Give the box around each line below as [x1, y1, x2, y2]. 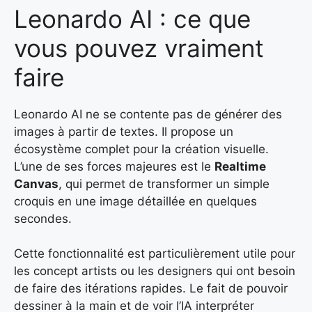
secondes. [14, 211, 72, 226]
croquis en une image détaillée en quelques [14, 194, 257, 208]
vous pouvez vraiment [14, 33, 264, 63]
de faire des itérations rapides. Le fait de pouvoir [14, 281, 288, 296]
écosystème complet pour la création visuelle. [14, 141, 269, 156]
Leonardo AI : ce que [14, 3, 251, 33]
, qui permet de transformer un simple [58, 176, 270, 191]
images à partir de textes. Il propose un [14, 124, 233, 139]
